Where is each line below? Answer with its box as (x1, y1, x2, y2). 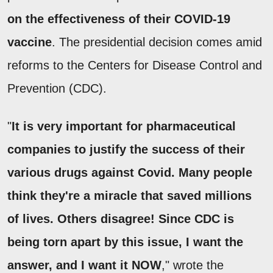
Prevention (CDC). (7, 81, 110, 95)
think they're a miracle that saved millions (7, 188, 252, 202)
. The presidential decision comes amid (52, 35, 262, 49)
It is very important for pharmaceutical (12, 119, 236, 133)
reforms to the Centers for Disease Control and (7, 58, 262, 72)
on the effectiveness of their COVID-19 (7, 12, 230, 26)
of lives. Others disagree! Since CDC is (7, 211, 234, 225)
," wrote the (161, 258, 224, 272)
